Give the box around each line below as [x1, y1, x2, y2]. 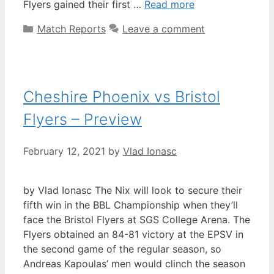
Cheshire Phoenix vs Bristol [23, 87, 220, 106]
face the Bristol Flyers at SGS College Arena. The [23, 213, 250, 226]
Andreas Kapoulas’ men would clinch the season [23, 257, 245, 270]
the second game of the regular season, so [23, 242, 221, 255]
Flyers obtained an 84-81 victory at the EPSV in [23, 228, 243, 240]
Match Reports [37, 23, 106, 35]
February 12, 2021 [23, 144, 105, 157]
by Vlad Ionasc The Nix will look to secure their [23, 183, 242, 196]
